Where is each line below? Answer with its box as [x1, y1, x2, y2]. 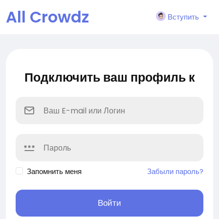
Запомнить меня [26, 166, 82, 176]
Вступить [168, 12, 199, 22]
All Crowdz [6, 6, 89, 28]
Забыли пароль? [147, 166, 203, 176]
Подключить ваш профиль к [24, 69, 195, 86]
